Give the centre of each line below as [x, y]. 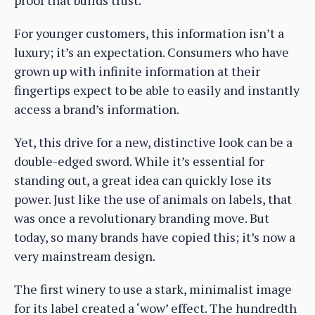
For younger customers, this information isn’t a [149, 33]
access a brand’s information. [97, 109]
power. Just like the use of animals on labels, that [153, 199]
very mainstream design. [85, 256]
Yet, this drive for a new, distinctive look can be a [153, 142]
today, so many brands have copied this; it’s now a [155, 237]
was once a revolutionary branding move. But [142, 218]
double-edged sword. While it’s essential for [139, 161]
